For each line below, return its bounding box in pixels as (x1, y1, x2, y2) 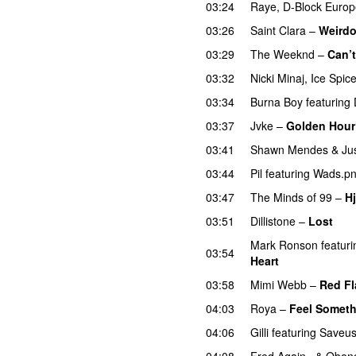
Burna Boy (250, 93, 303, 110)
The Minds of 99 (250, 188, 332, 205)
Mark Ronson (250, 236, 318, 253)
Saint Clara (250, 21, 306, 38)
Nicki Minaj (250, 69, 304, 86)
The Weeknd (250, 45, 315, 62)
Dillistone (250, 212, 296, 229)
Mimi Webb (250, 276, 307, 292)
